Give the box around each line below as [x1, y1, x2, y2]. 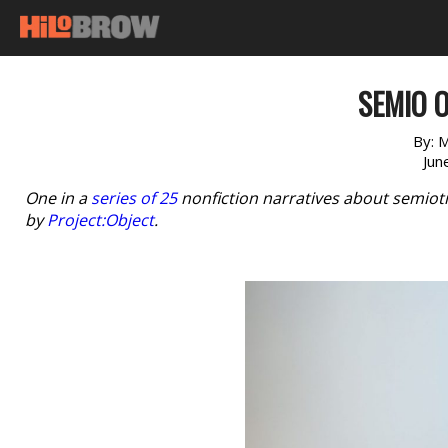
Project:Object [47, 209, 154, 231]
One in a [25, 187, 91, 209]
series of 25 [91, 187, 177, 209]
